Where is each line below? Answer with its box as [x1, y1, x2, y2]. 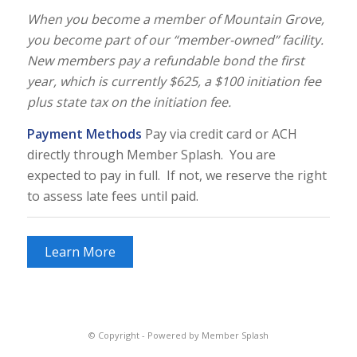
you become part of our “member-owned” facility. [26, 31, 327, 49]
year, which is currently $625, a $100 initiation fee [26, 73, 321, 91]
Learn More [44, 243, 116, 261]
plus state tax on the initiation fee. [26, 93, 231, 112]
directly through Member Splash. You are [26, 145, 276, 163]
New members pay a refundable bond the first [26, 52, 304, 70]
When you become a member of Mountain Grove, [26, 10, 324, 29]
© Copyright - [88, 328, 147, 341]
